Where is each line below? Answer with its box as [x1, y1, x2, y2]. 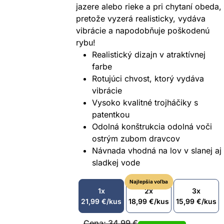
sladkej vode [92, 157, 140, 168]
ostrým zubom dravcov [92, 133, 180, 144]
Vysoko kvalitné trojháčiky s [92, 97, 198, 108]
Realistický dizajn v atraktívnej [92, 49, 205, 60]
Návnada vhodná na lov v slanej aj [92, 145, 221, 156]
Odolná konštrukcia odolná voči [92, 121, 212, 132]
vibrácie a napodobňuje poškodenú [76, 25, 209, 36]
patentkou [92, 109, 129, 120]
